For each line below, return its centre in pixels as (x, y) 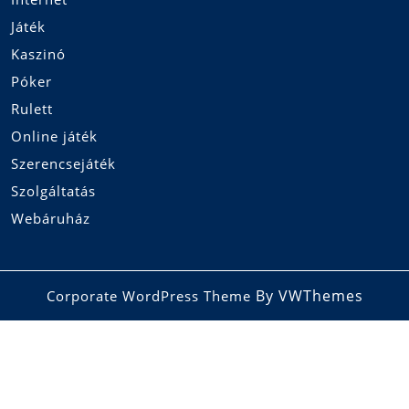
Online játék (54, 136)
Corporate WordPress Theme (148, 296)
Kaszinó (38, 54)
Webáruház (51, 219)
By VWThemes (307, 296)
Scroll (30, 316)
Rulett (32, 109)
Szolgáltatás (53, 191)
